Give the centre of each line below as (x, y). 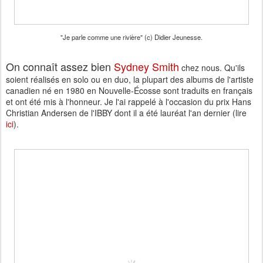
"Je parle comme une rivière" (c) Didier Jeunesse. (131, 37)
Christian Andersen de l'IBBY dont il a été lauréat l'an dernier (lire (126, 113)
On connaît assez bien (60, 67)
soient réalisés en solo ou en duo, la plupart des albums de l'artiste (130, 80)
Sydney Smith (146, 67)
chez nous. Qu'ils (212, 68)
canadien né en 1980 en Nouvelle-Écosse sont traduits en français (129, 91)
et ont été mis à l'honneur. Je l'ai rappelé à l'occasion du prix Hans (129, 102)
